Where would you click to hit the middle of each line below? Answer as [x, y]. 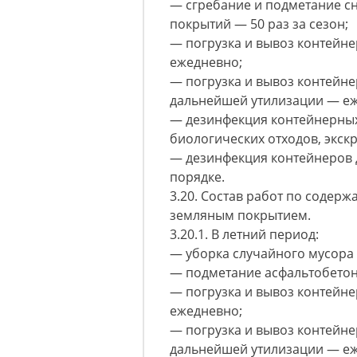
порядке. [197, 177]
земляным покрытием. [240, 215]
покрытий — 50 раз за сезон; [259, 24]
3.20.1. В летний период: [244, 234]
